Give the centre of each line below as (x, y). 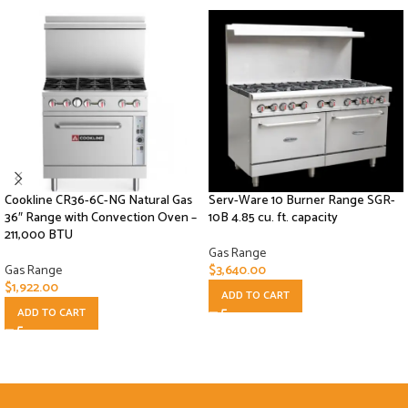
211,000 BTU (39, 235)
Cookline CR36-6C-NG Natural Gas (98, 200)
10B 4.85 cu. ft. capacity (273, 218)
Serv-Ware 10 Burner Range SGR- (302, 200)
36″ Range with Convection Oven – (101, 218)
